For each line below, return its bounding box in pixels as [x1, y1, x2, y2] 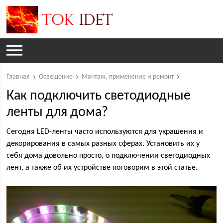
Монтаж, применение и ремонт [82, 73, 174, 81]
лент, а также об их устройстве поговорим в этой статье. [6, 164, 198, 172]
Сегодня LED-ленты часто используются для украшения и [6, 128, 204, 136]
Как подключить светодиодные [6, 89, 191, 103]
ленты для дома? [6, 106, 109, 119]
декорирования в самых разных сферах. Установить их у [6, 140, 200, 148]
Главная [6, 73, 30, 81]
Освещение [39, 73, 73, 81]
